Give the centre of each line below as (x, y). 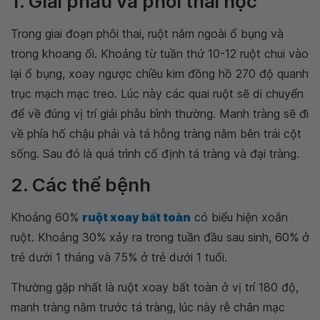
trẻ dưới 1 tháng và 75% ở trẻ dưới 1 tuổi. (119, 257)
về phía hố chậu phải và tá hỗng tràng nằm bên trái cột (156, 134)
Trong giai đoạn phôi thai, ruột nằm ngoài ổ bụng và (147, 34)
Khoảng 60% (46, 217)
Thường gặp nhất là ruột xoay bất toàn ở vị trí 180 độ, (155, 287)
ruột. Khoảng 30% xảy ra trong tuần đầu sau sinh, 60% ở (160, 237)
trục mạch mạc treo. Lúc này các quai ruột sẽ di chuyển (157, 94)
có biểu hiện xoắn (239, 217)
